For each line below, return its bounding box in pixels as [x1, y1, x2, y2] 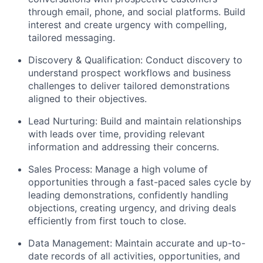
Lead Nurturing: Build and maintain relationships [28, 115, 241, 127]
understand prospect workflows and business [28, 67, 231, 79]
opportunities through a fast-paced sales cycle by [28, 176, 251, 188]
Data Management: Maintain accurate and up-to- [28, 237, 245, 249]
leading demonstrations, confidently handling [28, 189, 228, 201]
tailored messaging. [28, 32, 115, 44]
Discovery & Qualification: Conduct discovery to [28, 54, 242, 66]
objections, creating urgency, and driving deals [28, 202, 236, 214]
